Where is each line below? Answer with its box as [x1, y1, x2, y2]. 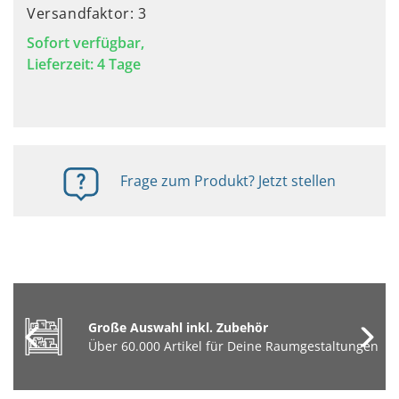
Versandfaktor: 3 [27, 4, 147, 23]
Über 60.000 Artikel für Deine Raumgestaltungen [87, 338, 379, 354]
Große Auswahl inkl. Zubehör [87, 319, 268, 336]
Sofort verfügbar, [27, 33, 144, 53]
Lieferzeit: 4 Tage [27, 54, 141, 74]
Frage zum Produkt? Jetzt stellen [120, 171, 336, 191]
